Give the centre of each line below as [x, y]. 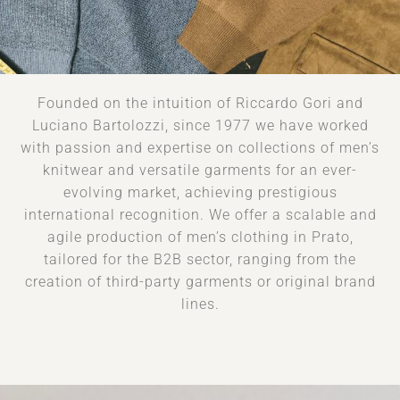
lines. [200, 304]
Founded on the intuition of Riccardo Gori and [200, 103]
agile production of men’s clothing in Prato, [200, 237]
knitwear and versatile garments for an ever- [200, 170]
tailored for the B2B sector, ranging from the [200, 259]
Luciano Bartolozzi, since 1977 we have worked [200, 125]
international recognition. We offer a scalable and [200, 215]
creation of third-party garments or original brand [200, 282]
